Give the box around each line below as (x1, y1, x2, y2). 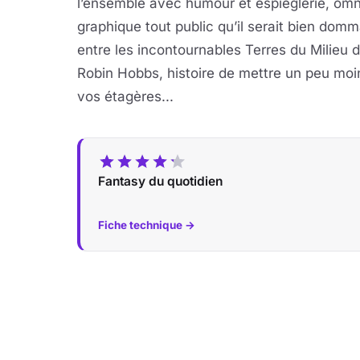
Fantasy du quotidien (98, 174, 223, 189)
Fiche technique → (98, 219, 195, 231)
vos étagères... (77, 88, 174, 104)
